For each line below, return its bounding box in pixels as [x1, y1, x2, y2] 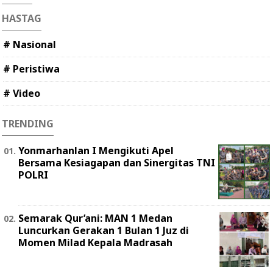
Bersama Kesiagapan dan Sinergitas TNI [18, 156, 215, 170]
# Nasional [3, 38, 56, 52]
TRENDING [2, 117, 54, 131]
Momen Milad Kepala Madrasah [18, 236, 172, 250]
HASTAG [2, 12, 41, 26]
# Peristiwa [3, 62, 60, 76]
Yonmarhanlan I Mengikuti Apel [18, 144, 174, 158]
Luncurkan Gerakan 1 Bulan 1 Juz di [18, 224, 189, 238]
